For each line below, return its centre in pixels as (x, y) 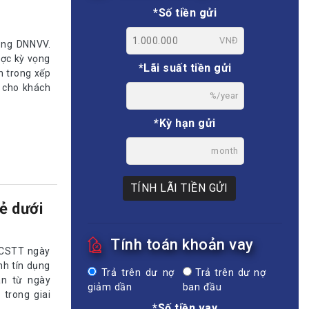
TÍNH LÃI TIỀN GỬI (179, 188)
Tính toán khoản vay (182, 244)
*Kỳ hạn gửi (185, 123)
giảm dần (110, 287)
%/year (224, 95)
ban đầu (202, 287)
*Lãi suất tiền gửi (185, 68)
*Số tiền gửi (185, 12)
